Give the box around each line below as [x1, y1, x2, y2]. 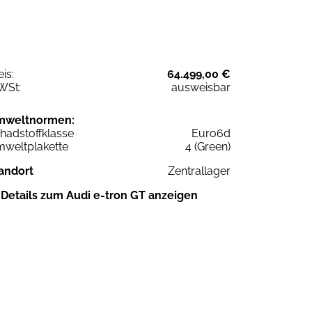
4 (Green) [185, 139, 231, 153]
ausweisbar [171, 80, 231, 94]
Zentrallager [168, 164, 231, 178]
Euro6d [192, 126, 231, 140]
